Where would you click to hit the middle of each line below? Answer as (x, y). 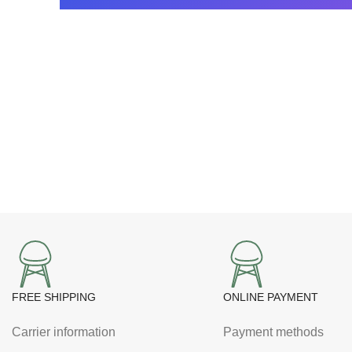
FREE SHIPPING (54, 297)
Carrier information (64, 332)
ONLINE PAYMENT (270, 297)
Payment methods (273, 332)
